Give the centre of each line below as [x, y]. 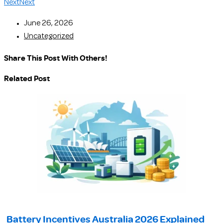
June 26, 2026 [49, 23]
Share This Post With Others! [56, 58]
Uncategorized [49, 36]
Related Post [27, 78]
